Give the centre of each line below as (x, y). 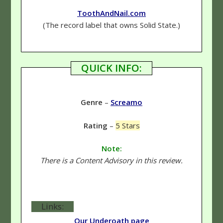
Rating (95, 125)
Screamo (126, 102)
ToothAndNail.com (111, 13)
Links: (53, 207)
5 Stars (127, 125)
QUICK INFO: (111, 68)
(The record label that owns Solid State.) (111, 25)
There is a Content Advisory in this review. (111, 161)
